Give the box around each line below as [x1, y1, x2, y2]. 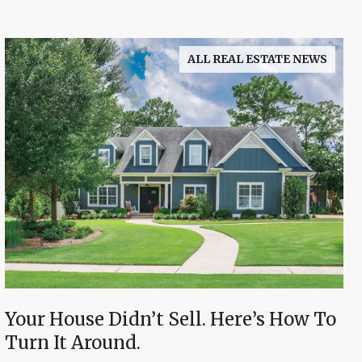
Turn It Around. [5, 331, 141, 355]
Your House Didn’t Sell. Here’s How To [5, 308, 336, 331]
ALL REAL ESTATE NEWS [187, 52, 327, 67]
